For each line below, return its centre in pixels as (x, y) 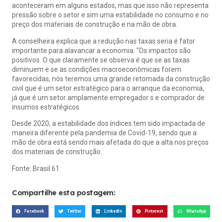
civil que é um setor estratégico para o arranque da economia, (108, 88)
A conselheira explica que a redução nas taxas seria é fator (104, 41)
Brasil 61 (46, 168)
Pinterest (154, 211)
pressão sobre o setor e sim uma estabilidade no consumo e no (110, 15)
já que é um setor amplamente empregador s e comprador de (108, 97)
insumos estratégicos (46, 107)
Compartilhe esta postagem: (63, 192)
